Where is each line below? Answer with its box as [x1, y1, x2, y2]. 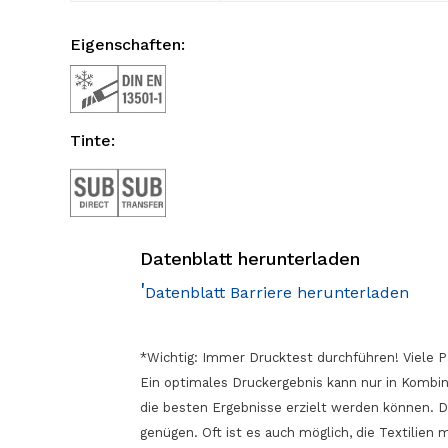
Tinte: [70, 131, 115, 151]
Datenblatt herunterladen [140, 248, 360, 270]
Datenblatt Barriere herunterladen [145, 283, 409, 303]
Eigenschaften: [70, 35, 185, 55]
